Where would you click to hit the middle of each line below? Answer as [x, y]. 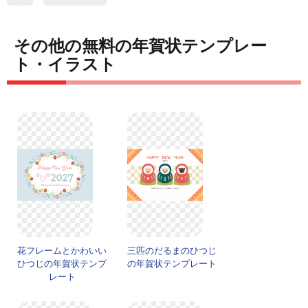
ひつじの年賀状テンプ [62, 264]
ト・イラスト [65, 65]
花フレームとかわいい [62, 251]
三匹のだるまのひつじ [172, 251]
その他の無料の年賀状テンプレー [140, 46]
